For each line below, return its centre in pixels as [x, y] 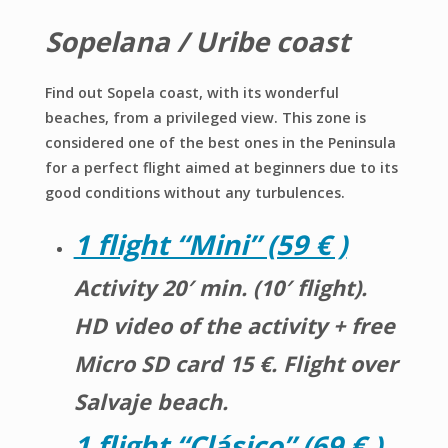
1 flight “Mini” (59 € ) [210, 244]
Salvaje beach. [150, 401]
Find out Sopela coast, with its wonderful [191, 93]
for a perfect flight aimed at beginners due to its [221, 168]
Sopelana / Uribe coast [197, 41]
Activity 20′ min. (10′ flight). [220, 287]
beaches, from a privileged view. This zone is [205, 118]
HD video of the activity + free [234, 325]
